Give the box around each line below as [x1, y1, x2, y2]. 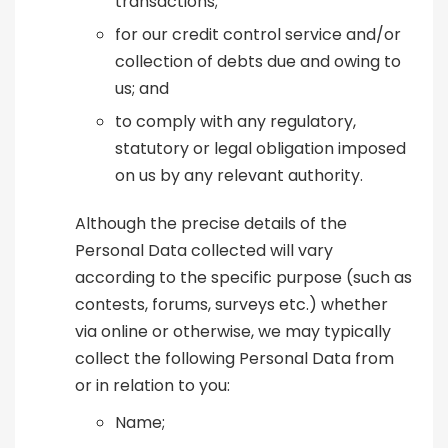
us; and [115, 77, 169, 101]
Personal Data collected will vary [75, 239, 333, 263]
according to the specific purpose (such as [75, 266, 412, 290]
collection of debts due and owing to [115, 50, 401, 74]
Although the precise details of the [75, 212, 347, 236]
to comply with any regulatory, [115, 110, 356, 134]
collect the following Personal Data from [75, 347, 394, 371]
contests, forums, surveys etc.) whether [75, 293, 388, 317]
